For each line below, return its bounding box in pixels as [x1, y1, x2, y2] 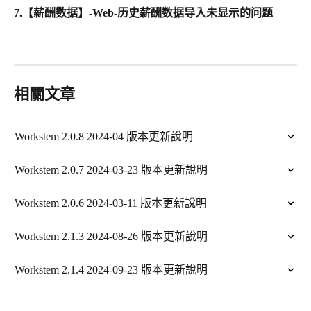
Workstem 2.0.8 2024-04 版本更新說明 [15, 131, 193, 143]
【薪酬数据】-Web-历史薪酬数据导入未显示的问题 [22, 7, 273, 19]
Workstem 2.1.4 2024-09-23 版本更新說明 [15, 264, 208, 276]
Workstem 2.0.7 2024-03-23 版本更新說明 [15, 164, 208, 176]
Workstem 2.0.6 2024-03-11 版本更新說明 [15, 197, 207, 210]
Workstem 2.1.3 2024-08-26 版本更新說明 [15, 230, 208, 243]
